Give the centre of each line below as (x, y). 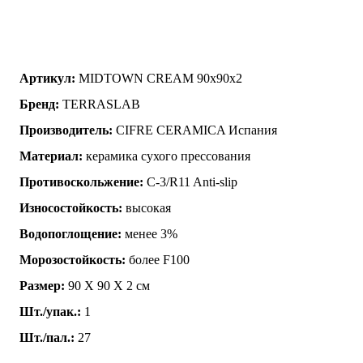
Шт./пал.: (47, 337)
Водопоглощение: (70, 233)
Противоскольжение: (81, 181)
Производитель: (66, 130)
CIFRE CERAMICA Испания (195, 130)
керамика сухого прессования (167, 156)
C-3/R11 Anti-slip (190, 181)
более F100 (158, 259)
